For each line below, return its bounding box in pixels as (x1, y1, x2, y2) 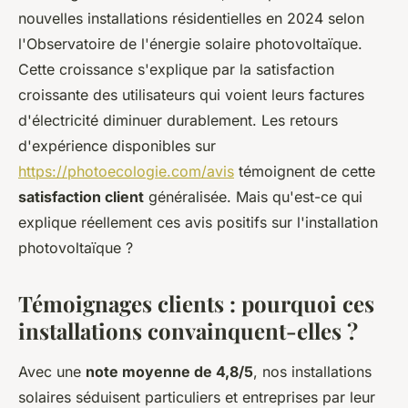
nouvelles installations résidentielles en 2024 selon (18, 9, 364, 27)
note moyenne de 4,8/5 (86, 362, 253, 381)
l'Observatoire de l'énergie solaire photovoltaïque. (18, 35, 362, 53)
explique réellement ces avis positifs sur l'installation (18, 213, 378, 231)
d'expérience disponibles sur (18, 137, 216, 155)
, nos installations (253, 362, 372, 381)
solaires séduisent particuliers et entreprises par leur (18, 388, 375, 406)
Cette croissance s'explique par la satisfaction (18, 60, 334, 78)
